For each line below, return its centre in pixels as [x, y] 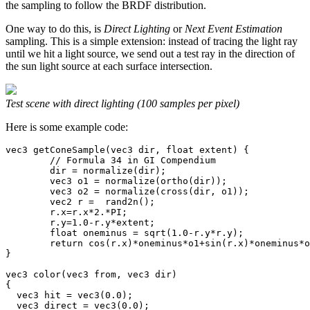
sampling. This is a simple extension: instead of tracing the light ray [152, 42]
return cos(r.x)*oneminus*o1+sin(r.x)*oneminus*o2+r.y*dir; [28, 244]
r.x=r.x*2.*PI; [28, 212]
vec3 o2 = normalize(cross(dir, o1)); [28, 192]
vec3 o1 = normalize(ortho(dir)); [28, 181]
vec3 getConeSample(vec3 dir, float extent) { [127, 150]
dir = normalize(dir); [28, 171]
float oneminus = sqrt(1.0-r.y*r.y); [28, 233]
